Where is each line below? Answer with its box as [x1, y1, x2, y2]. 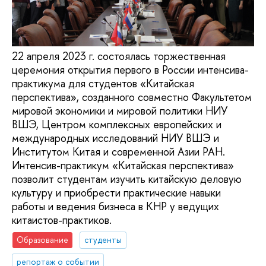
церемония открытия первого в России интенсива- [12, 62, 249, 77]
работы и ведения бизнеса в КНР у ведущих [12, 198, 219, 214]
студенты [84, 234, 122, 246]
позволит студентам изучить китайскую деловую [12, 171, 242, 186]
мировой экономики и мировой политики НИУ [12, 103, 227, 118]
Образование [17, 234, 69, 246]
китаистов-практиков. [12, 212, 115, 227]
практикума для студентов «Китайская [12, 75, 194, 91]
